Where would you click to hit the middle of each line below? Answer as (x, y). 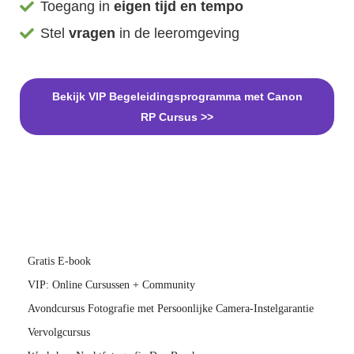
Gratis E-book (59, 261)
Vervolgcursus (59, 332)
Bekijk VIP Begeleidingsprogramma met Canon (177, 96)
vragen (92, 33)
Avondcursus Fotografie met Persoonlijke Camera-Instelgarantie (171, 308)
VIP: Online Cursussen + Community (111, 284)
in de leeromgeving (178, 33)
